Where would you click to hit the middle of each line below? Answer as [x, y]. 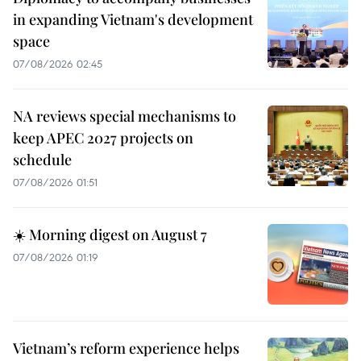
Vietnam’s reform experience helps [126, 348]
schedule [42, 159]
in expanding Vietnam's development [133, 19]
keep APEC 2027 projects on [103, 137]
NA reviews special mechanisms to [124, 116]
